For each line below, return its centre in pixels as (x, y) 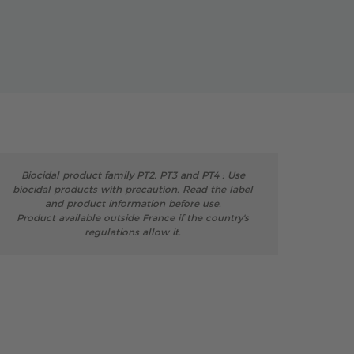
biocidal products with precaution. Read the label (133, 190)
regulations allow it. (133, 232)
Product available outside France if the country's (133, 218)
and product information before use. (133, 204)
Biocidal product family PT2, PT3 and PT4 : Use (133, 175)
